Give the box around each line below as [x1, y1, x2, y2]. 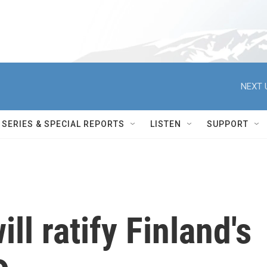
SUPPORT [207, 119, 249, 129]
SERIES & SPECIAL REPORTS [2, 119, 125, 129]
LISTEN [150, 119, 181, 129]
